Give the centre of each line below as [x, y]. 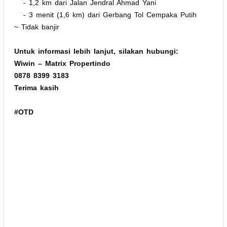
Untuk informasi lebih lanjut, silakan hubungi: [96, 51]
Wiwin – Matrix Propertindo [62, 63]
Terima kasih [36, 87]
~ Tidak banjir [37, 27]
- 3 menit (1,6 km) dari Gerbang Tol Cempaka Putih [105, 14]
